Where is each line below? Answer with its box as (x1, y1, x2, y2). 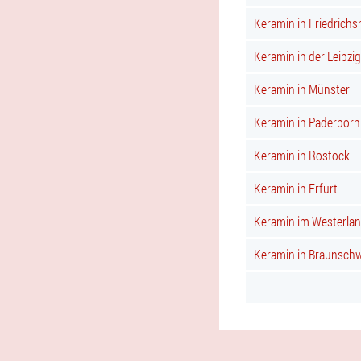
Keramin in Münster (254, 81, 350, 98)
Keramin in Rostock (254, 147, 350, 164)
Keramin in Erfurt (254, 180, 338, 197)
